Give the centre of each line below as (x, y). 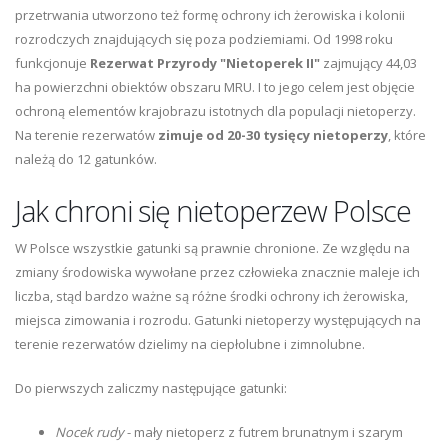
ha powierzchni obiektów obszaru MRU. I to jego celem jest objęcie (215, 87)
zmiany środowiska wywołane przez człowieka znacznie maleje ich (217, 272)
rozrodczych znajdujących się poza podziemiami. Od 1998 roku (204, 39)
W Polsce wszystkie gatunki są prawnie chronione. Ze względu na (212, 248)
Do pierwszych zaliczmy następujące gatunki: (151, 388)
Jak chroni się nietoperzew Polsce (213, 211)
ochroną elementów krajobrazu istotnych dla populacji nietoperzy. (215, 111)
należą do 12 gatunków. (86, 159)
